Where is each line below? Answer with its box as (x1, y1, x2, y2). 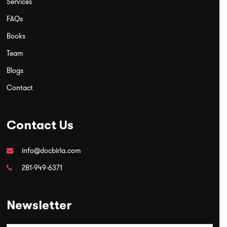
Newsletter (6, 198, 72, 212)
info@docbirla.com (21, 145, 81, 155)
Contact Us (6, 118, 73, 132)
